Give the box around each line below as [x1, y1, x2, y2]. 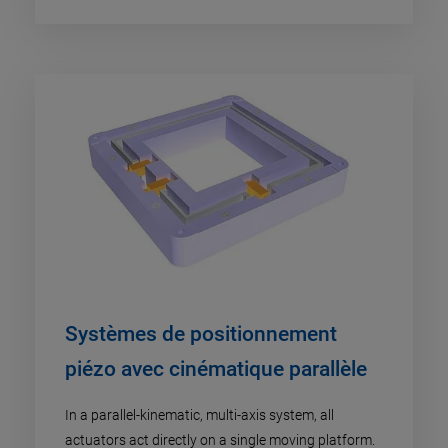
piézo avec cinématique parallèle [65, 357, 367, 382]
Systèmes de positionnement [65, 322, 337, 347]
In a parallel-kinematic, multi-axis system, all [65, 407, 334, 424]
